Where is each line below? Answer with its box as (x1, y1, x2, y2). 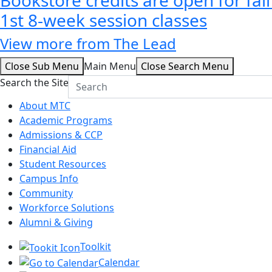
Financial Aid (19, 142, 76, 156)
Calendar (98, 255, 140, 269)
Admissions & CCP (19, 127, 103, 141)
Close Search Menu (141, 59, 229, 73)
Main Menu (84, 59, 136, 73)
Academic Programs (19, 113, 112, 127)
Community (19, 186, 73, 200)
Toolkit (80, 239, 111, 253)
